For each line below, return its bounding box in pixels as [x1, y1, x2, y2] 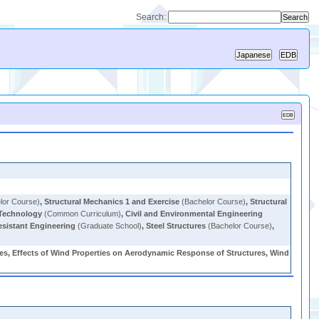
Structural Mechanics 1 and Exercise [44, 197, 180, 206]
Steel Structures [146, 221, 206, 230]
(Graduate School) [75, 221, 142, 230]
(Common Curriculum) [42, 209, 122, 218]
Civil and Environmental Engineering [125, 209, 263, 218]
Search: [136, 12, 169, 22]
